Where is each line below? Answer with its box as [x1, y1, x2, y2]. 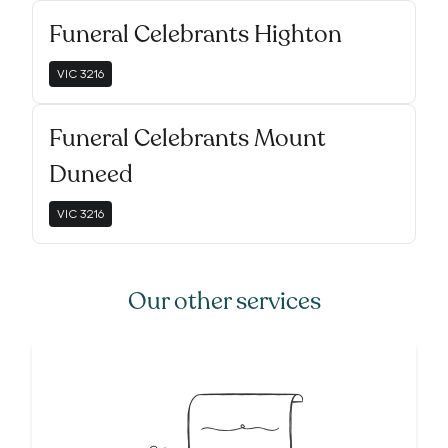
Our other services [127, 285, 321, 318]
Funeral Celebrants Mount [49, 122, 326, 155]
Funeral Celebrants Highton [49, 18, 342, 51]
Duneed [49, 158, 133, 191]
